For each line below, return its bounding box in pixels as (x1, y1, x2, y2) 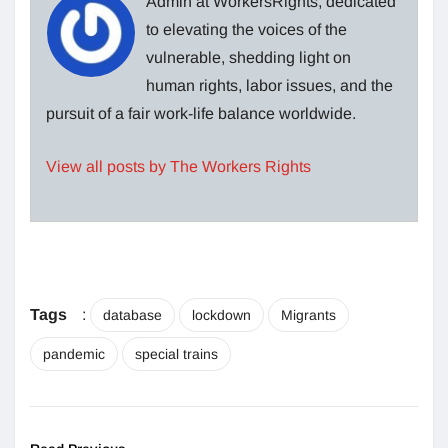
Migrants (281, 307, 336, 324)
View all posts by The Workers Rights (46, 158, 311, 176)
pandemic (43, 346, 105, 363)
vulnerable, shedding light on (146, 49, 351, 67)
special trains (135, 346, 218, 363)
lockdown (192, 307, 251, 324)
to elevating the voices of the (146, 21, 347, 39)
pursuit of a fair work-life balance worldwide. (46, 105, 356, 123)
